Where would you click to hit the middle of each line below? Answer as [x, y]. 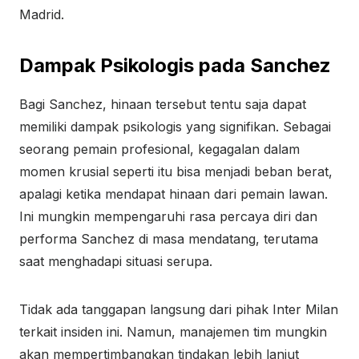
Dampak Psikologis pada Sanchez [175, 65]
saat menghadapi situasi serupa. [116, 261]
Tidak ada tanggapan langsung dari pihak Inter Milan [179, 309]
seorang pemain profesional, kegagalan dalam [159, 149]
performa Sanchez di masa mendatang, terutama [169, 239]
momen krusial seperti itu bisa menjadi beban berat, [176, 171]
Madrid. [42, 14]
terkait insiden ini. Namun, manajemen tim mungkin [173, 332]
